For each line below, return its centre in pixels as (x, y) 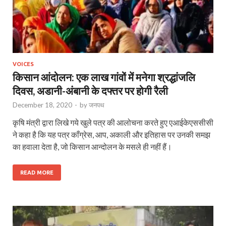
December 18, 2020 (42, 105)
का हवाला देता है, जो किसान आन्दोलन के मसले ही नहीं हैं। (92, 147)
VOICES (23, 64)
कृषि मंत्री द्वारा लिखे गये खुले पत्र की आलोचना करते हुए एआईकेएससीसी (113, 123)
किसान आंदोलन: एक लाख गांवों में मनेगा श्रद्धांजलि (104, 77)
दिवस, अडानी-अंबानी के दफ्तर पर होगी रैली (90, 91)
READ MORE (37, 173)
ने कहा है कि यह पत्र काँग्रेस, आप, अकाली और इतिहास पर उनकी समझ (111, 135)
